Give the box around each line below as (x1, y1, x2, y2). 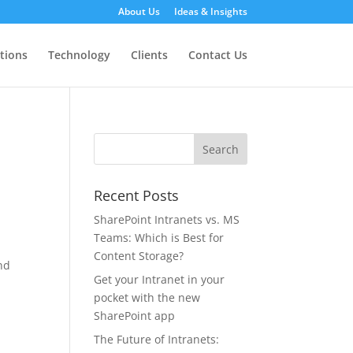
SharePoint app (94, 308, 176, 323)
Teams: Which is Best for (94, 230, 225, 245)
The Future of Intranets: (94, 332, 220, 347)
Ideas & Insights (173, 5, 247, 18)
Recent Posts (94, 186, 180, 205)
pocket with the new (94, 290, 201, 305)
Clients (130, 47, 168, 62)
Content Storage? (94, 248, 184, 263)
